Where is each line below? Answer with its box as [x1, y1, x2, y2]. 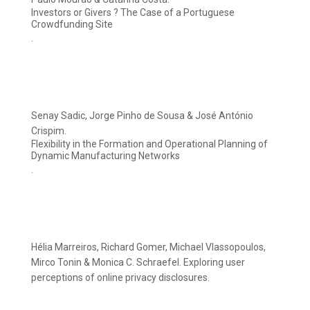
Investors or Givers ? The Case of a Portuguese [31, 7, 235, 19]
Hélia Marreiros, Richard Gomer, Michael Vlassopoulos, [31, 241, 266, 253]
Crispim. [31, 125, 66, 137]
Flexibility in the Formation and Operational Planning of [31, 138, 268, 150]
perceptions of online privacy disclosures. [31, 272, 210, 284]
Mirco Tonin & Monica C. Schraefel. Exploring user [31, 257, 245, 268]
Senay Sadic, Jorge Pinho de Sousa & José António [31, 110, 253, 122]
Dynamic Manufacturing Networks [31, 150, 180, 162]
